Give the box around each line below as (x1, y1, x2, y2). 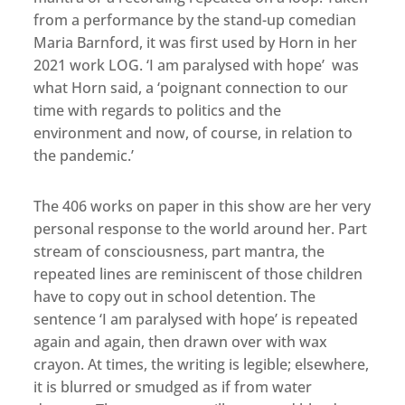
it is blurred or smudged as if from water (33, 376, 313, 397)
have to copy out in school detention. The (33, 286, 316, 306)
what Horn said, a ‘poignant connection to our (33, 77, 349, 98)
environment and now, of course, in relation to (33, 122, 353, 143)
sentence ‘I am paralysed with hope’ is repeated (33, 308, 359, 329)
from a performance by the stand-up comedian (33, 9, 357, 30)
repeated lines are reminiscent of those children (33, 263, 363, 284)
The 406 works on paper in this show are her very (33, 195, 372, 216)
